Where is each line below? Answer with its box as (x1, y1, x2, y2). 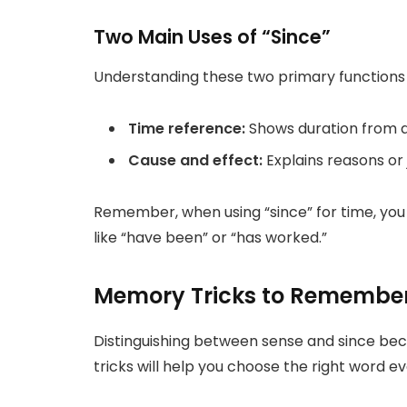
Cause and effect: (128, 149, 263, 171)
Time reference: (128, 117, 245, 139)
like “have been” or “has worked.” (94, 226, 327, 248)
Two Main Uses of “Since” (94, 23, 331, 50)
